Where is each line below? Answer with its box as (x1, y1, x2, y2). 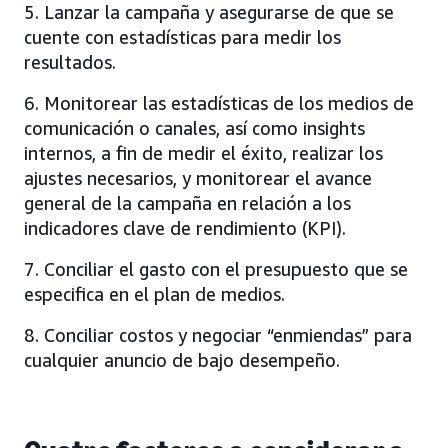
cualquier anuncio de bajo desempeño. (24, 348, 340, 371)
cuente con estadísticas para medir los (24, 25, 341, 48)
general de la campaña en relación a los (24, 191, 351, 214)
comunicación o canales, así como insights (24, 116, 365, 139)
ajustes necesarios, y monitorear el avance (24, 166, 372, 189)
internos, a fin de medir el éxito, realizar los (24, 141, 383, 164)
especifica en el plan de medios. (24, 282, 285, 305)
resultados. (24, 50, 116, 73)
